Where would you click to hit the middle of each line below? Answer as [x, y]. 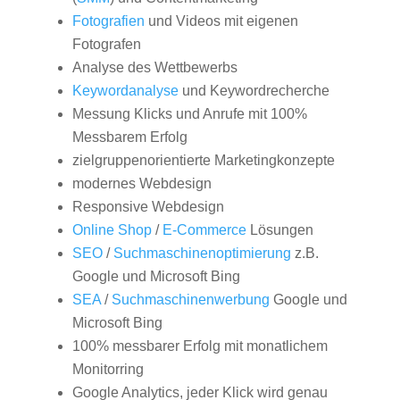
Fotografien [108, 21]
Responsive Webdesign [148, 207]
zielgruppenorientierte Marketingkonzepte [203, 160]
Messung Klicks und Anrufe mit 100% [189, 114]
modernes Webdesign [142, 183]
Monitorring [108, 369]
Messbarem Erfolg [129, 137]
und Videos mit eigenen [221, 21]
